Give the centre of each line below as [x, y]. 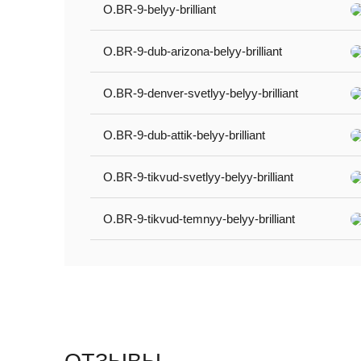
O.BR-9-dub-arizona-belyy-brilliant [193, 52]
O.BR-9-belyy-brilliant [160, 10]
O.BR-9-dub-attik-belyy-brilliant [184, 135]
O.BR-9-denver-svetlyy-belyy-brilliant [201, 93]
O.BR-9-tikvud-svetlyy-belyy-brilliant [198, 177]
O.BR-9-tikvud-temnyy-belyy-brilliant [199, 219]
